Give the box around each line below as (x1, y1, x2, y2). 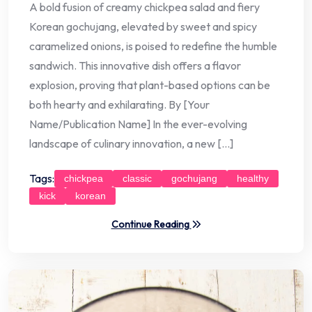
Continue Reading (111, 217, 192, 231)
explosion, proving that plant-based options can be (29, 77, 270, 92)
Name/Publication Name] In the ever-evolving (29, 116, 247, 131)
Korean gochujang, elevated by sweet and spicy (29, 19, 257, 33)
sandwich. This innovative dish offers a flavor (29, 58, 241, 72)
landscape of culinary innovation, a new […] (29, 136, 233, 150)
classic (123, 172, 152, 184)
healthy (237, 172, 269, 184)
